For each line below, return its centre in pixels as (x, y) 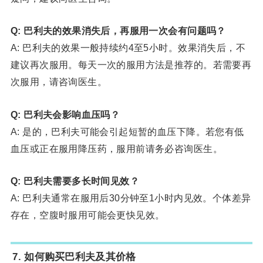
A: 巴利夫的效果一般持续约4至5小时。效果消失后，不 (128, 48)
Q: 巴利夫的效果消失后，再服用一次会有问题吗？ (118, 31)
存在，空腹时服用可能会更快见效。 (87, 215)
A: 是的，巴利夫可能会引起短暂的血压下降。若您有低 (127, 131)
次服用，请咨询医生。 (59, 82)
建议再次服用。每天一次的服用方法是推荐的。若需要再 (131, 65)
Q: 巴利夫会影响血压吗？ (65, 114)
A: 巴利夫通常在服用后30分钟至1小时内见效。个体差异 (131, 198)
